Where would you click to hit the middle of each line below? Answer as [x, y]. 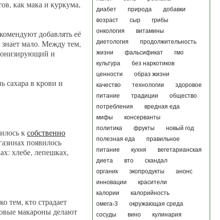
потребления [115, 107]
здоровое [189, 85]
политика [109, 128]
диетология [112, 42]
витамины [150, 31]
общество [183, 96]
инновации [111, 182]
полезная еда [116, 139]
